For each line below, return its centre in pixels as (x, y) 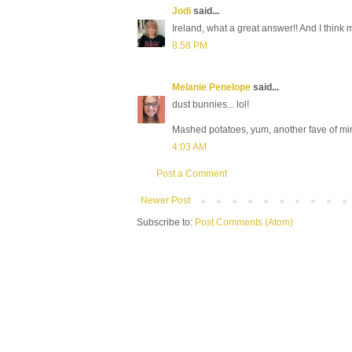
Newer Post (165, 200)
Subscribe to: (166, 222)
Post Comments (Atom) (244, 222)
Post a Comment (192, 173)
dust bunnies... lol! (211, 104)
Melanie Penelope (211, 87)
